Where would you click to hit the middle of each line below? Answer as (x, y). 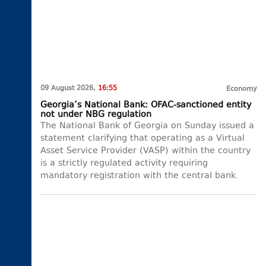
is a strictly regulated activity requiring (124, 164)
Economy (242, 90)
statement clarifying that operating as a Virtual (142, 139)
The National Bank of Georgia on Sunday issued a (147, 126)
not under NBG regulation (96, 115)
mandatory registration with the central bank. (140, 176)
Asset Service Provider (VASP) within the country (145, 151)
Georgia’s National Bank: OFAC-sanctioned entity (146, 106)
